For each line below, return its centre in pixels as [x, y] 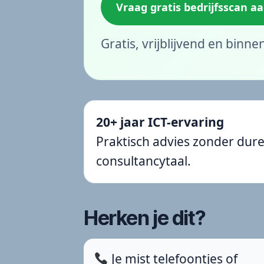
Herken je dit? [145, 217]
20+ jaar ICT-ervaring [160, 122]
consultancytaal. [143, 161]
